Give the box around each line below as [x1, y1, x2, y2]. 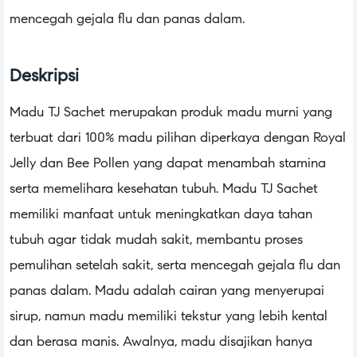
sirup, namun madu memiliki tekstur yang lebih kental [10, 308, 328, 325]
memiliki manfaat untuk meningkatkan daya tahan [10, 206, 312, 223]
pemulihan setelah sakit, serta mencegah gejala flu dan [10, 257, 340, 274]
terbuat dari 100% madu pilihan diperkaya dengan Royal [10, 129, 346, 147]
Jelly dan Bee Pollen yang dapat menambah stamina [10, 155, 326, 172]
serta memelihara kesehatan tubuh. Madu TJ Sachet [10, 180, 318, 198]
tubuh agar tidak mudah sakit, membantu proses [10, 231, 303, 249]
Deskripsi [10, 65, 79, 87]
